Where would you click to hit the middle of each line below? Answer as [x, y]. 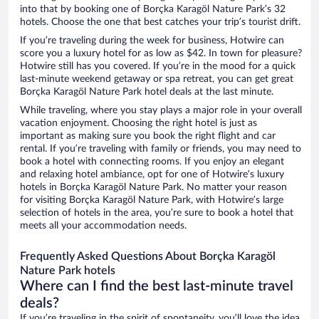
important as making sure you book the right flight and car [148, 136]
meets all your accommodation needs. [103, 226]
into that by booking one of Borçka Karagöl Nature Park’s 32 [153, 10]
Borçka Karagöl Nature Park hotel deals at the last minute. [147, 92]
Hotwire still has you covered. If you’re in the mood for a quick [158, 67]
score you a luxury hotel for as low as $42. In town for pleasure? [161, 54]
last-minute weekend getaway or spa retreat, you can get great [157, 79]
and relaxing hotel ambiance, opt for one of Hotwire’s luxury [152, 175]
